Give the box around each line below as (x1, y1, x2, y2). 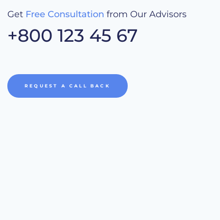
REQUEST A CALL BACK (25, 82, 110, 88)
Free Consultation (26, 8, 104, 20)
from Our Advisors (104, 8, 187, 20)
